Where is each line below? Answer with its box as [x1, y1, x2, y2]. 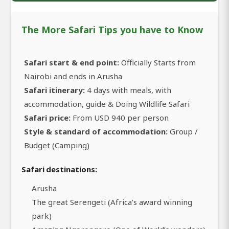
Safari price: [24, 112, 71, 123]
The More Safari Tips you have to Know [21, 23, 203, 36]
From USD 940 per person [71, 112, 169, 123]
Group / [168, 126, 198, 136]
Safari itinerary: [24, 84, 85, 95]
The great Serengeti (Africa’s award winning [32, 196, 192, 207]
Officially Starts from [119, 57, 196, 67]
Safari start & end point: [24, 57, 119, 67]
